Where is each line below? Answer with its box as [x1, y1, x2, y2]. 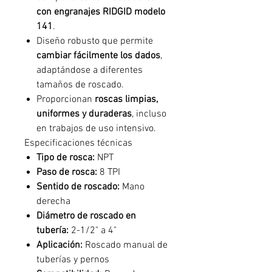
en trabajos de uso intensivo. [36, 123, 156, 135]
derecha [36, 195, 70, 208]
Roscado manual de [83, 239, 168, 251]
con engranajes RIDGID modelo [36, 6, 165, 18]
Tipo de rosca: [36, 152, 95, 164]
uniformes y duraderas [36, 108, 132, 120]
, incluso [132, 108, 166, 120]
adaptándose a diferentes [36, 64, 143, 76]
